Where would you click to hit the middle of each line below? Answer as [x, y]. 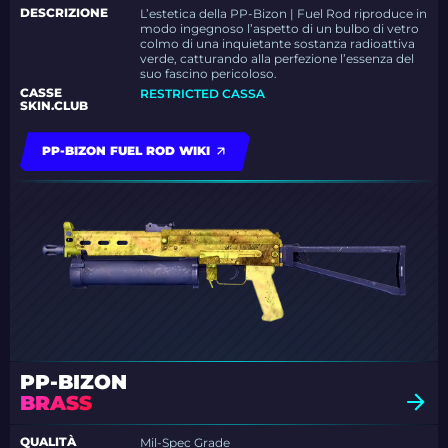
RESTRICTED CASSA [203, 94]
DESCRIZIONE [64, 13]
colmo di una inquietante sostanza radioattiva [278, 44]
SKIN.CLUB [54, 106]
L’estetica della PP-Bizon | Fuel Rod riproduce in [284, 14]
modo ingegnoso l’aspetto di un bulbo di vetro [280, 29]
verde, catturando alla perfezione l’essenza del [277, 59]
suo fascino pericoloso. [209, 74]
